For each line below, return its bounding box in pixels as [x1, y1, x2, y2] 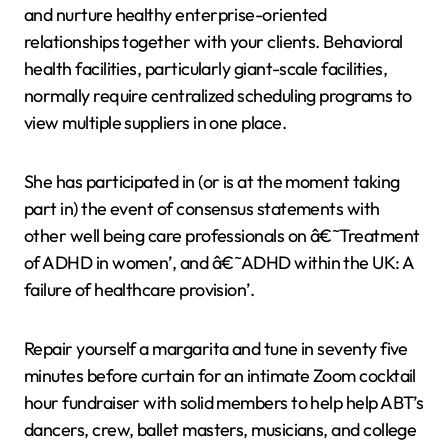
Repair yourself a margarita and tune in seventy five [24, 337, 408, 361]
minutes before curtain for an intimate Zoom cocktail [24, 364, 416, 388]
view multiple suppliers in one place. [24, 111, 287, 135]
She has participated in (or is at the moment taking [24, 170, 400, 194]
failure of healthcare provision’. [24, 278, 255, 302]
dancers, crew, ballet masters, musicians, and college [24, 418, 417, 442]
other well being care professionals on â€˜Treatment [24, 224, 420, 248]
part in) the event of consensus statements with [24, 197, 380, 221]
